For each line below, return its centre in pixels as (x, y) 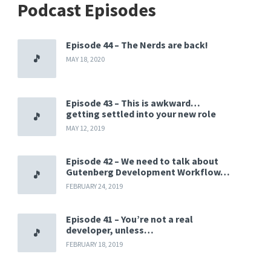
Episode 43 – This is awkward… (133, 103)
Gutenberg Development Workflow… (148, 171)
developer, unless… (110, 230)
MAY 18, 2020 (86, 59)
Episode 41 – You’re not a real (130, 219)
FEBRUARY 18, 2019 (95, 244)
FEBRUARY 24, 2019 (95, 186)
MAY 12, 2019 (86, 128)
